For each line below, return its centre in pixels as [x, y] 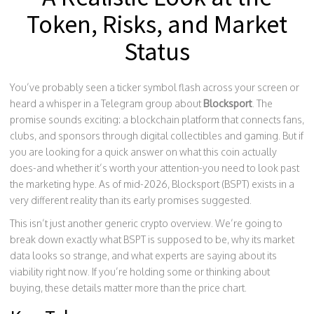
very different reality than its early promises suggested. [131, 200]
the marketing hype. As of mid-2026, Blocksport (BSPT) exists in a [152, 184]
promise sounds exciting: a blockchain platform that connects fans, [157, 120]
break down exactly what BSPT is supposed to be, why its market [152, 239]
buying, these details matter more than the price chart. [128, 288]
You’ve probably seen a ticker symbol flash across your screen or [155, 87]
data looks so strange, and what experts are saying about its [143, 255]
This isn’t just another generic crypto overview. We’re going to [146, 223]
